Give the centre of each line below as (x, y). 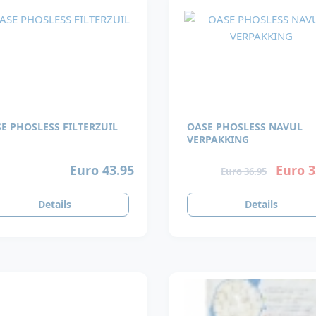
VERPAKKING (218, 139)
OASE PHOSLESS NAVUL (245, 126)
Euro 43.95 (102, 170)
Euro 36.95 (244, 171)
